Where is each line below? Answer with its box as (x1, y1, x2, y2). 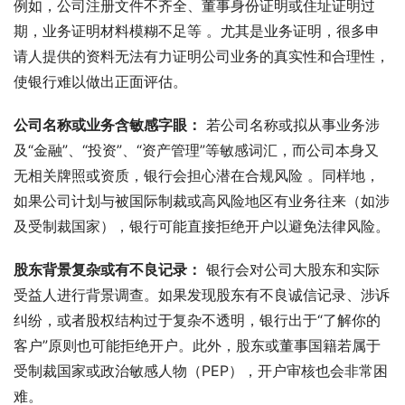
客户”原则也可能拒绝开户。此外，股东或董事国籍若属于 (14, 335, 381, 354)
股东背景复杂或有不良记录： (14, 259, 202, 278)
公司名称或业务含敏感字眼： (14, 115, 202, 134)
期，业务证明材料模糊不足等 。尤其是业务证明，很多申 (14, 21, 380, 40)
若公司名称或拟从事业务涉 (202, 115, 380, 134)
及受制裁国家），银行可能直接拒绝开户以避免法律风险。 (14, 216, 390, 235)
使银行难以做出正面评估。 (14, 71, 187, 90)
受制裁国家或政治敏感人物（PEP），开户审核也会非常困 (14, 361, 388, 380)
